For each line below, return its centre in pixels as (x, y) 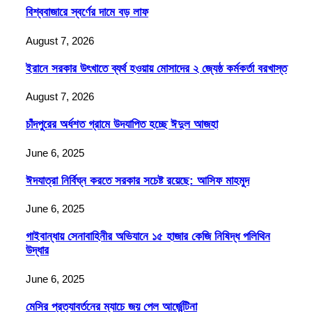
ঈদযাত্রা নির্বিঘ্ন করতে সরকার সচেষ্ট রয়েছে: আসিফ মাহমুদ (138, 180)
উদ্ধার (37, 251)
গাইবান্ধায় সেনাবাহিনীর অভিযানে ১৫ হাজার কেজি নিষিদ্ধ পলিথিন (148, 237)
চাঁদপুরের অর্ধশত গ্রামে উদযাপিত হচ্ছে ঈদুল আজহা (122, 125)
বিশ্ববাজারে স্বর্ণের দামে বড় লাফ (87, 13)
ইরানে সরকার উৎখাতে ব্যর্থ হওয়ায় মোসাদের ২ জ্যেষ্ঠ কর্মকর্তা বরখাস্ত (156, 68)
